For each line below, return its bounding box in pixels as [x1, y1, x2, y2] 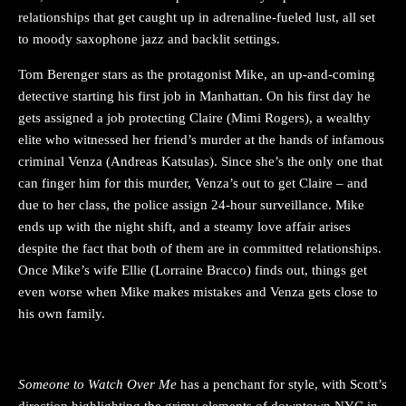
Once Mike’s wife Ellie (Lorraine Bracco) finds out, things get [18, 262, 367, 277]
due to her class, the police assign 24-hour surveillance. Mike [18, 197, 364, 212]
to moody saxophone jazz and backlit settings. [18, 31, 280, 46]
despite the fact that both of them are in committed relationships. [18, 240, 382, 256]
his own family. [18, 305, 105, 321]
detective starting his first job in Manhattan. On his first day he [18, 88, 371, 103]
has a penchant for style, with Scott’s [177, 376, 387, 391]
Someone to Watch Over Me [18, 376, 177, 391]
